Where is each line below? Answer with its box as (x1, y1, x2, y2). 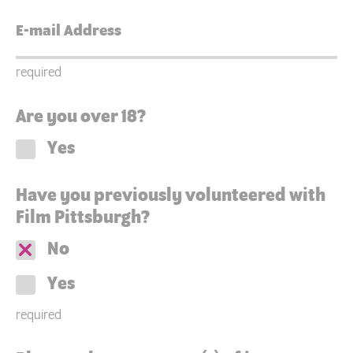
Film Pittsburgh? (16, 208, 150, 228)
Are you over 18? (16, 107, 146, 127)
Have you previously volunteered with (16, 186, 325, 206)
